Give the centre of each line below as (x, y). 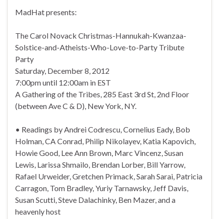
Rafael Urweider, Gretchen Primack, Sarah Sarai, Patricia (109, 176)
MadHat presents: (46, 12)
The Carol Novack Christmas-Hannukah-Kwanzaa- (101, 35)
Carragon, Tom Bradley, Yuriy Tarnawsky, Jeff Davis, (102, 188)
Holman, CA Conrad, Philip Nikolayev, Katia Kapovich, (105, 141)
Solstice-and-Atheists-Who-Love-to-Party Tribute (100, 47)
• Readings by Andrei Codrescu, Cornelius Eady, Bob (103, 129)
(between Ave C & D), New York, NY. (76, 106)
